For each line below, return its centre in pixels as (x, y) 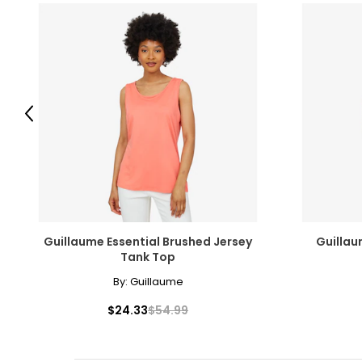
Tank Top (148, 257)
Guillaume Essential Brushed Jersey (148, 241)
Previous (51, 120)
